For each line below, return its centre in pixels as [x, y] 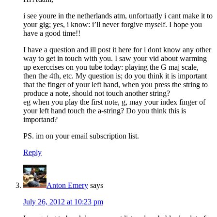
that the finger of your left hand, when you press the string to [116, 85]
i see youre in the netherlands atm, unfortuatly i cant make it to [118, 16]
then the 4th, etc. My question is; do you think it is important [115, 76]
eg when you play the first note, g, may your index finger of [114, 102]
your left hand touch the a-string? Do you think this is [105, 111]
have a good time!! [52, 33]
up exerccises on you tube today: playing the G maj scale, [111, 67]
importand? [40, 119]
